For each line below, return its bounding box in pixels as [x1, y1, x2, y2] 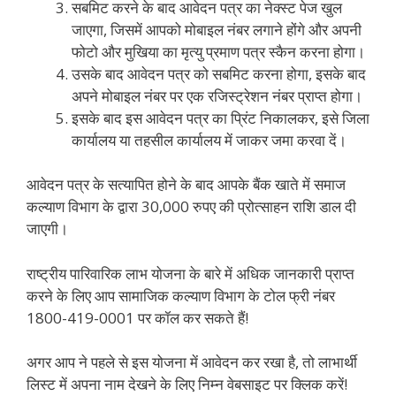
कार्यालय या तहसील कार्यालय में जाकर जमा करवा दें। [72, 129, 346, 150]
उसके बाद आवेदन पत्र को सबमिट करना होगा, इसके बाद [72, 63, 366, 84]
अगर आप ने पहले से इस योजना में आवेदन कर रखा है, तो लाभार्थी [27, 352, 357, 373]
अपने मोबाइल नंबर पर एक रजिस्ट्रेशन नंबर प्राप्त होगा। [72, 85, 362, 106]
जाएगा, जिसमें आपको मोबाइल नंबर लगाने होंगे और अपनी [72, 19, 362, 40]
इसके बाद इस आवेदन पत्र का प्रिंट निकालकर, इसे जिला [72, 107, 369, 128]
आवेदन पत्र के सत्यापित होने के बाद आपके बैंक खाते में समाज [27, 174, 346, 195]
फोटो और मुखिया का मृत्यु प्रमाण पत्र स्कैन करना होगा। [72, 41, 365, 62]
